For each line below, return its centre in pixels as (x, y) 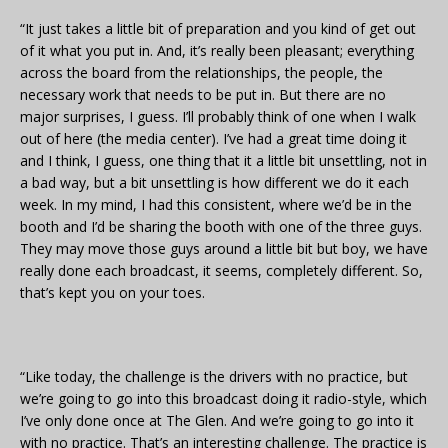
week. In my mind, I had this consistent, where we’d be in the (216, 205)
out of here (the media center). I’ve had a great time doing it (213, 139)
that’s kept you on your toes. (112, 293)
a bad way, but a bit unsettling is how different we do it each (214, 183)
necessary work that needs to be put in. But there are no (203, 95)
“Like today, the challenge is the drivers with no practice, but (214, 377)
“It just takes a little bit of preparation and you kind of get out (218, 29)
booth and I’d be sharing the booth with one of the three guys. (221, 227)
